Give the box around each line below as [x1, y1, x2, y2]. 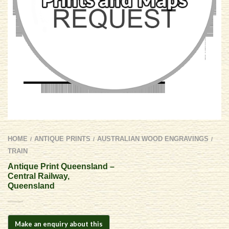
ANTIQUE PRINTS [34, 135, 90, 143]
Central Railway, [8, 172, 70, 181]
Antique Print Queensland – [8, 162, 114, 171]
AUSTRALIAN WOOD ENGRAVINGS [97, 135, 209, 143]
